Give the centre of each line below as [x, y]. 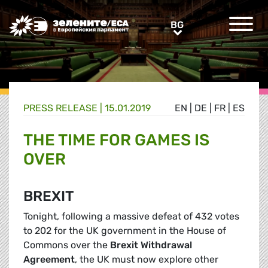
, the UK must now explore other [147, 260]
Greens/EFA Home [50, 21]
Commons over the [67, 245]
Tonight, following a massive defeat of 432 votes [131, 217]
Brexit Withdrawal [151, 245]
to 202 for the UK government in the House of [125, 231]
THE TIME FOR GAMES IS [116, 140]
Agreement [49, 260]
